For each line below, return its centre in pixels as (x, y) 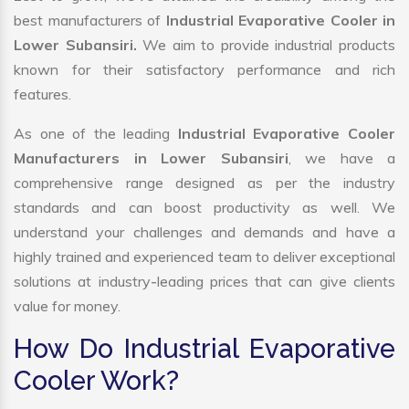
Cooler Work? (96, 381)
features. (42, 94)
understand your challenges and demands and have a (204, 232)
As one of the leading (96, 134)
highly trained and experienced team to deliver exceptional (204, 257)
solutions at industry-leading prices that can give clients (204, 282)
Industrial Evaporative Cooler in (280, 21)
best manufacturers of (90, 21)
